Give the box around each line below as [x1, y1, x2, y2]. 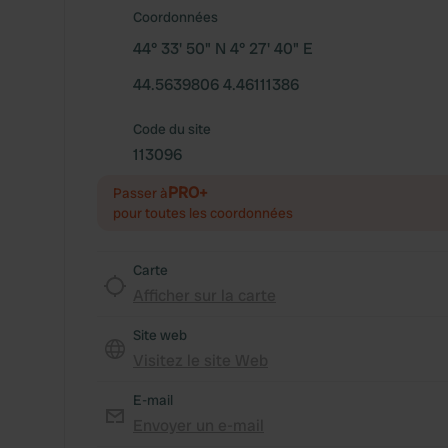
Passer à [113, 184, 168, 202]
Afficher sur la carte [133, 285, 276, 306]
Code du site [133, 120, 211, 138]
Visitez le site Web [133, 350, 268, 371]
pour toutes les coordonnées [113, 204, 293, 222]
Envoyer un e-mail [133, 415, 264, 436]
